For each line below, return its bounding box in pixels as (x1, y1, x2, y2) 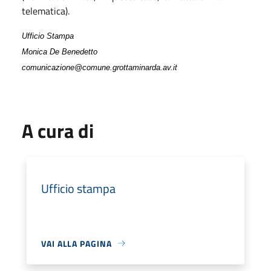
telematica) (22, 3, 68, 18)
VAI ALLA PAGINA (41, 237, 112, 250)
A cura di (22, 116, 94, 145)
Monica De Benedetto (22, 47, 97, 56)
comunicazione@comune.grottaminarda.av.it (22, 62, 177, 72)
